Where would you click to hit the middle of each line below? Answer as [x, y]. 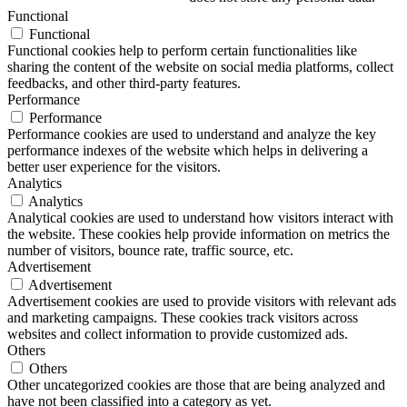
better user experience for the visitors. [114, 166]
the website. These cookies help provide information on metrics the [199, 233]
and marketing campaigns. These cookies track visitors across [183, 317]
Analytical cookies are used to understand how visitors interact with [200, 217]
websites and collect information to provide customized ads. [178, 333]
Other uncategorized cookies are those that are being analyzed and [196, 384]
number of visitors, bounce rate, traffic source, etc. [150, 250]
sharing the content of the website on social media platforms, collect [200, 66]
